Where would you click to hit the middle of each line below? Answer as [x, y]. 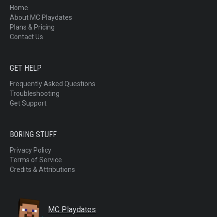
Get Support [28, 103]
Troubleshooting [35, 94]
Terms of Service [36, 160]
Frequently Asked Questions [53, 84]
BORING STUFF [33, 135]
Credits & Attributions [42, 170]
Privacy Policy [31, 150]
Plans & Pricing [32, 27]
